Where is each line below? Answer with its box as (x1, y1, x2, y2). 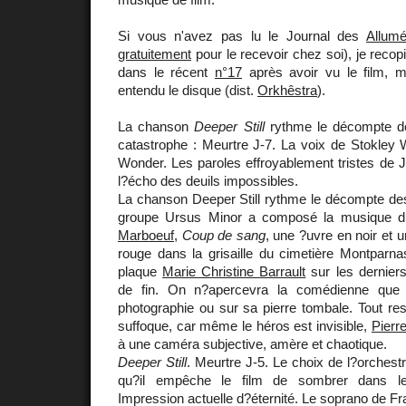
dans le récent (118, 63, 215, 80)
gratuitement (118, 45, 191, 62)
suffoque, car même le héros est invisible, (118, 317, 372, 333)
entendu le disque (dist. (118, 82, 257, 98)
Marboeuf (118, 227, 174, 243)
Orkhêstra (257, 82, 317, 98)
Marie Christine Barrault (162, 263, 306, 279)
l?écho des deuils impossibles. (118, 172, 298, 188)
